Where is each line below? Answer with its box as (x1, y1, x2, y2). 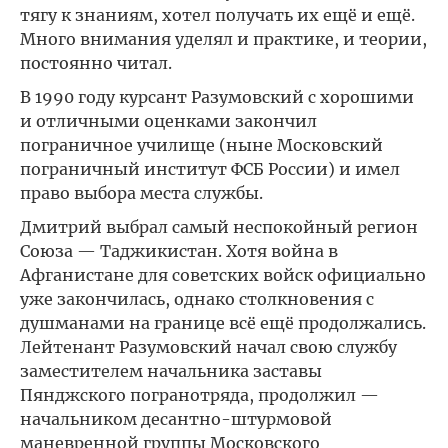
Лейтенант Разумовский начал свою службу (20, 337, 397, 357)
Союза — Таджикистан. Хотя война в (20, 241, 338, 261)
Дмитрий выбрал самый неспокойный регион (20, 217, 418, 237)
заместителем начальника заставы (20, 361, 322, 381)
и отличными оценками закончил (20, 111, 317, 131)
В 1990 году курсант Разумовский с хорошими (20, 87, 414, 107)
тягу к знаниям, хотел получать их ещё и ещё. (20, 5, 415, 25)
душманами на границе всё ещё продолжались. (20, 313, 426, 333)
